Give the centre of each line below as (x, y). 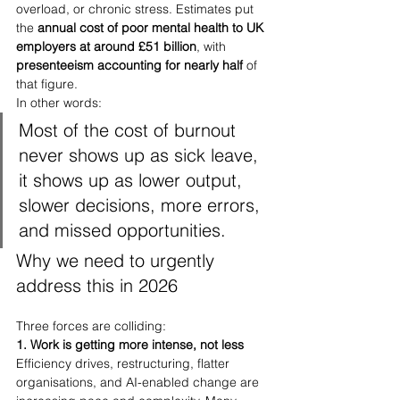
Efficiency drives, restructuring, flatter (125, 363)
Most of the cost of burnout (130, 130)
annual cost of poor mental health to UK (152, 28)
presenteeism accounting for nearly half (129, 65)
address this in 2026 (97, 285)
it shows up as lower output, (133, 180)
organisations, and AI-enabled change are (139, 382)
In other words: (59, 103)
